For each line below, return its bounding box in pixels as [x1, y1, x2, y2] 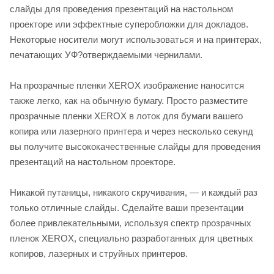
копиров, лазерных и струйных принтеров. [10, 248, 188, 259]
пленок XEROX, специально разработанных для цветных [10, 232, 253, 243]
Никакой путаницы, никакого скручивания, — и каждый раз [10, 187, 257, 198]
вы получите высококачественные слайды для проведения [10, 141, 261, 152]
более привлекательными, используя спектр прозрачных [10, 217, 251, 228]
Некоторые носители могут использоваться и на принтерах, [10, 34, 262, 45]
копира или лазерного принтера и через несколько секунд [10, 125, 253, 136]
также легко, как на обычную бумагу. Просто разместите [10, 95, 248, 106]
